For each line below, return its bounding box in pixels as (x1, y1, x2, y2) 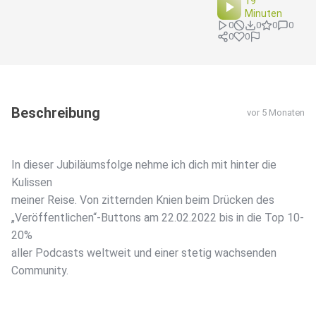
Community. (11, 264, 68, 278)
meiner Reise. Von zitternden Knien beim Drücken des (11, 193, 274, 207)
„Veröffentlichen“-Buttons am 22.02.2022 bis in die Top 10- (11, 211, 304, 225)
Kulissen (11, 176, 52, 190)
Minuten (245, 8, 283, 20)
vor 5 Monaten (247, 107, 305, 119)
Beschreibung (11, 104, 100, 122)
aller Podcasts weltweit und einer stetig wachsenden (11, 246, 276, 260)
